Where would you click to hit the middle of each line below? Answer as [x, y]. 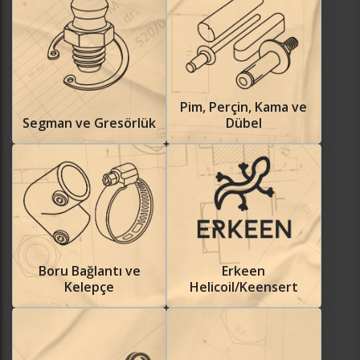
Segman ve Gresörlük [90, 123]
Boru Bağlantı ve [89, 270]
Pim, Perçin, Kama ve [244, 106]
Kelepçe [90, 286]
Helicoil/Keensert [243, 286]
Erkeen [244, 270]
